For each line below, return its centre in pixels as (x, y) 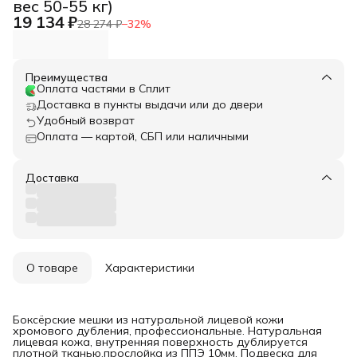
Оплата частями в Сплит (104, 88)
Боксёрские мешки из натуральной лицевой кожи (148, 319)
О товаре (52, 267)
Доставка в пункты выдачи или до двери (150, 104)
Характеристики (150, 267)
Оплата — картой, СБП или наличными (143, 136)
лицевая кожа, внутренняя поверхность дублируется (160, 341)
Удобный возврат (86, 120)
